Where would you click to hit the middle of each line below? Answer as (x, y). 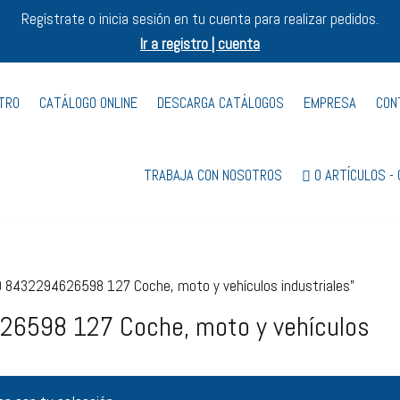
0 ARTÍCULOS (350, 175)
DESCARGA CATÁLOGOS (221, 103)
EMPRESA (330, 103)
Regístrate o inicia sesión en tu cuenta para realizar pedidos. (200, 19)
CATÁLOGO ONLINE (89, 103)
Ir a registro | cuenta (200, 44)
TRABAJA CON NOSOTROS (213, 175)
